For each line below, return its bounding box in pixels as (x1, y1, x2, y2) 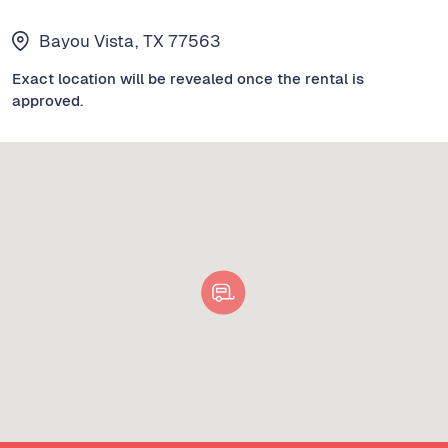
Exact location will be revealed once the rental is (12, 69, 364, 89)
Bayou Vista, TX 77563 (39, 30, 221, 53)
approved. (12, 91, 83, 111)
